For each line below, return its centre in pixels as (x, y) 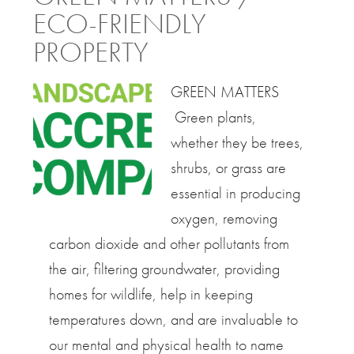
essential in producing (236, 193)
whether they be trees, (237, 142)
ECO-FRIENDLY (120, 24)
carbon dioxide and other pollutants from (169, 243)
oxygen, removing (224, 218)
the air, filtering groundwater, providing (165, 269)
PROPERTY (91, 52)
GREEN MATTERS (225, 92)
